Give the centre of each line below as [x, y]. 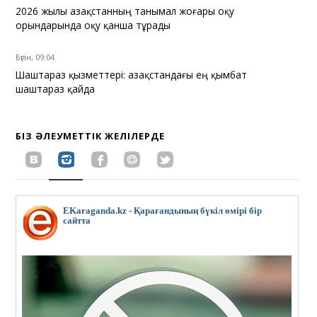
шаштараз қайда [56, 89]
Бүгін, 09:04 [35, 57]
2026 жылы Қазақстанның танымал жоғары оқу [125, 11]
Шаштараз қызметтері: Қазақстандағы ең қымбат [132, 75]
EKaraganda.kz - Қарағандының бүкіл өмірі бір [163, 211]
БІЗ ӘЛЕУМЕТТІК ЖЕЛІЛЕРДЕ [91, 136]
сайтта [77, 221]
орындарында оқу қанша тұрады [93, 25]
